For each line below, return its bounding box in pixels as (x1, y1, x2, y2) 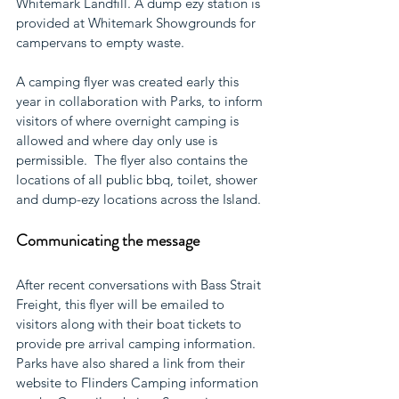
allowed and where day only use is (16, 132, 221, 149)
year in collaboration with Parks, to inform (16, 93, 266, 110)
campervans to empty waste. (16, 34, 191, 51)
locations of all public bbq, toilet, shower (16, 171, 261, 188)
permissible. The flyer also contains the (16, 151, 251, 168)
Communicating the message (16, 229, 199, 252)
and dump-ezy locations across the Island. (16, 191, 265, 208)
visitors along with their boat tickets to (16, 315, 245, 332)
